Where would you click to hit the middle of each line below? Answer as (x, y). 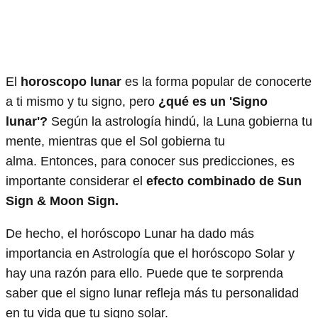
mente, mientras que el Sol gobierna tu (115, 141)
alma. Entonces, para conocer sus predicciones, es (150, 161)
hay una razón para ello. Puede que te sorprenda (144, 273)
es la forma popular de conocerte (216, 81)
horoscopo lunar (71, 81)
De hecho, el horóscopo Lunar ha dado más (130, 233)
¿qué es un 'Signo (213, 101)
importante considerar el (76, 181)
